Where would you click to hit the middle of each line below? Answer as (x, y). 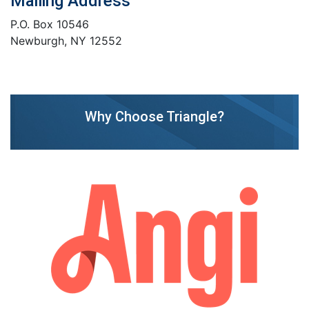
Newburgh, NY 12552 (66, 40)
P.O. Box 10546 (50, 24)
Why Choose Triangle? (154, 116)
